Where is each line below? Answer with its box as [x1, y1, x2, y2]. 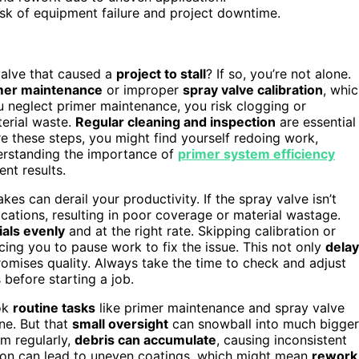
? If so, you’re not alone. [206, 65, 351, 82]
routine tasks [13, 299, 95, 316]
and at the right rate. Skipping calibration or [65, 222, 336, 239]
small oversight [72, 315, 168, 332]
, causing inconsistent [216, 331, 347, 348]
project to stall [116, 65, 206, 82]
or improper [103, 81, 183, 98]
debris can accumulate [75, 331, 216, 348]
